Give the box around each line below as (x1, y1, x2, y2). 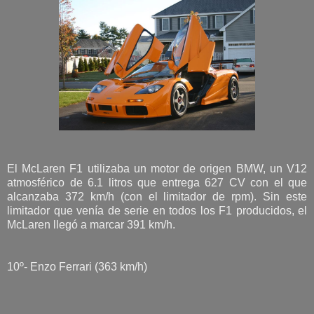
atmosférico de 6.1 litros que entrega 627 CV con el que (7, 176, 307, 189)
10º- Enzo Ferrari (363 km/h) (7, 260, 147, 273)
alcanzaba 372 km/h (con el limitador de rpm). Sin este (7, 190, 307, 203)
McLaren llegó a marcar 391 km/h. (7, 218, 175, 231)
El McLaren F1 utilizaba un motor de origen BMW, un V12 (7, 162, 307, 175)
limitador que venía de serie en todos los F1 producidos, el (7, 204, 307, 217)
